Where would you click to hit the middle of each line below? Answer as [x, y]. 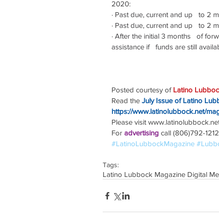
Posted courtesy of [142, 90]
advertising [142, 133]
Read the [126, 100]
